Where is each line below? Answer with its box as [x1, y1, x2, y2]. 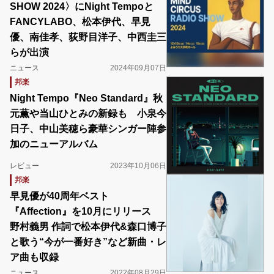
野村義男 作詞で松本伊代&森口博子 [10, 221, 166, 232]
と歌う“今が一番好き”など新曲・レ [10, 237, 166, 247]
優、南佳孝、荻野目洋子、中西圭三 [10, 32, 166, 42]
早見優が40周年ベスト [10, 191, 109, 201]
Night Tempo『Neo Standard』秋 [10, 93, 163, 103]
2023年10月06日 [110, 161, 166, 170]
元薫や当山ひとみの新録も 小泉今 [10, 108, 166, 119]
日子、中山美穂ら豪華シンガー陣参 [10, 124, 166, 134]
